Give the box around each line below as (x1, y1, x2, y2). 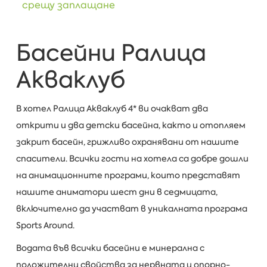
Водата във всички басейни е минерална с (15, 243, 204, 254)
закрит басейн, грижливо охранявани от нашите (15, 136, 239, 148)
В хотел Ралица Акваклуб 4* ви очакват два (15, 103, 208, 114)
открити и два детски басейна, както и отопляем (15, 120, 246, 131)
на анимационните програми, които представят (15, 170, 240, 181)
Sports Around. (15, 220, 74, 231)
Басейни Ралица (15, 38, 206, 69)
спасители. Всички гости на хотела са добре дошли (15, 153, 249, 164)
